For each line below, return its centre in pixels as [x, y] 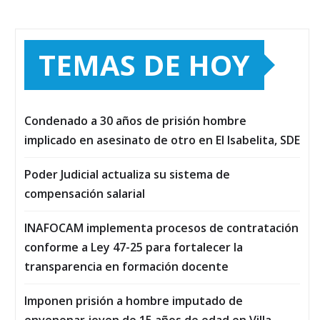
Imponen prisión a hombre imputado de [134, 301]
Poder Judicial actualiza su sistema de [127, 175]
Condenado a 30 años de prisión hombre [135, 121]
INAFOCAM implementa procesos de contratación [161, 228]
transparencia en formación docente [126, 267]
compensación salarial [85, 194]
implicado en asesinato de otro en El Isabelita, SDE [162, 140]
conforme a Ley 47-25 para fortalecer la [134, 247]
